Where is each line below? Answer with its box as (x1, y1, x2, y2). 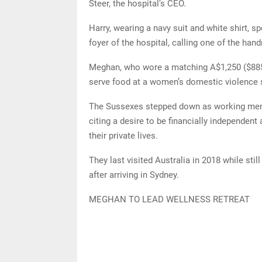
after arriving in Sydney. (89, 169, 181, 180)
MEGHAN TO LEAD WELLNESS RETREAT (89, 194, 250, 205)
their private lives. (89, 130, 160, 141)
